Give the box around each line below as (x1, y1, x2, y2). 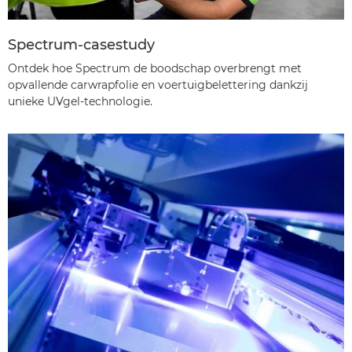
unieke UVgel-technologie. (8, 93, 152, 108)
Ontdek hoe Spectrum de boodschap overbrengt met (8, 60, 302, 75)
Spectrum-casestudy (8, 35, 155, 53)
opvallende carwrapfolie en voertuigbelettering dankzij (8, 77, 308, 92)
